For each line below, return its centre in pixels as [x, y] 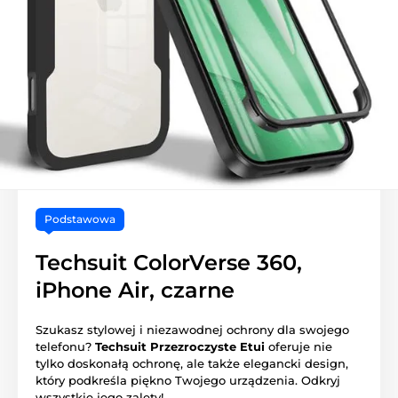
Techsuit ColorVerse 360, [169, 262]
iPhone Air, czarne [135, 290]
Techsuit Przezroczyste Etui [180, 346]
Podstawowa [80, 219]
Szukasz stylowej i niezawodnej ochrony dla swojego [192, 329]
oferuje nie [298, 346]
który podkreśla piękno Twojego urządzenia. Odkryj [188, 380]
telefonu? [65, 346]
